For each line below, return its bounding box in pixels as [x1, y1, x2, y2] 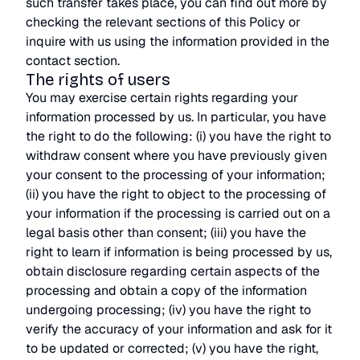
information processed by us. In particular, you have [26, 108, 326, 125]
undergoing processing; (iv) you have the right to [26, 301, 311, 318]
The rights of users [26, 70, 170, 89]
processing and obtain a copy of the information [26, 282, 307, 299]
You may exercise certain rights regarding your [26, 89, 298, 106]
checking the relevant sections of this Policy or [26, 14, 301, 31]
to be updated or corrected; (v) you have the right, [26, 340, 318, 357]
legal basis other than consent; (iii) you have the [26, 224, 306, 241]
